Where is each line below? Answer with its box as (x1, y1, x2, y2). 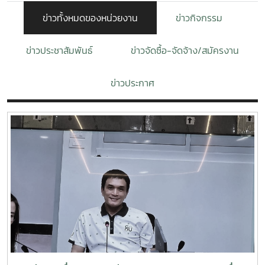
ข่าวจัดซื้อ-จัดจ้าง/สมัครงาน (131, 43, 239, 57)
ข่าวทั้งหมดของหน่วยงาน (43, 11, 138, 25)
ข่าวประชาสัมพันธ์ (26, 43, 93, 57)
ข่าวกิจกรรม (176, 11, 222, 25)
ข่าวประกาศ (111, 76, 154, 90)
